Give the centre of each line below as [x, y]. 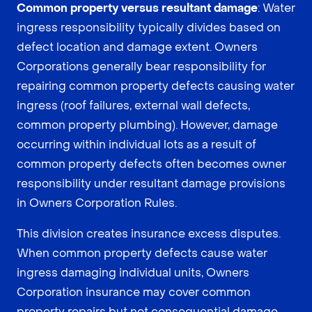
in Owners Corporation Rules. [97, 203]
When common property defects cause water [142, 253]
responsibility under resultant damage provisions [151, 183]
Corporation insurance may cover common [134, 292]
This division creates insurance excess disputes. [149, 233]
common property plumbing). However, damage [147, 125]
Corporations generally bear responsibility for [141, 66]
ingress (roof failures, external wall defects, [133, 105]
